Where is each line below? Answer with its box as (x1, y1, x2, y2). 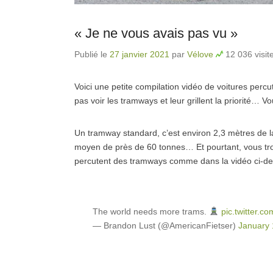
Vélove (187, 49, 213, 59)
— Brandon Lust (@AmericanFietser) (93, 221, 238, 230)
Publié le (74, 49, 110, 59)
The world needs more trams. (93, 207, 209, 216)
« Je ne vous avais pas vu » (74, 26, 238, 41)
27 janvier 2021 (110, 49, 169, 59)
